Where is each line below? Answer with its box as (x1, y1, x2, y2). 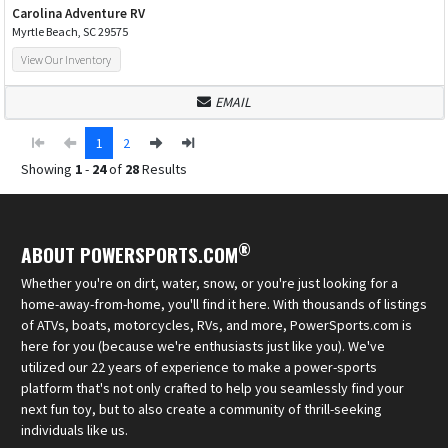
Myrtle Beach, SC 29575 (11, 23, 128, 39)
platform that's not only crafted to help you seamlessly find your (21, 378, 404, 397)
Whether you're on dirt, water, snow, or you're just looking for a (21, 273, 398, 292)
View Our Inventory (21, 51, 112, 67)
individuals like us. (21, 420, 128, 439)
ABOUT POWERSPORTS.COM (21, 239, 238, 269)
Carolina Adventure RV (11, 4, 145, 22)
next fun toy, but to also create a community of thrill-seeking (21, 399, 382, 418)
